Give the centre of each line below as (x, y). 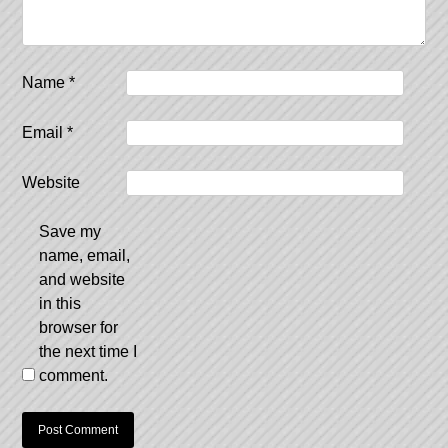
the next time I (88, 351)
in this (60, 303)
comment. (74, 375)
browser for (79, 327)
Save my (70, 231)
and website (82, 279)
